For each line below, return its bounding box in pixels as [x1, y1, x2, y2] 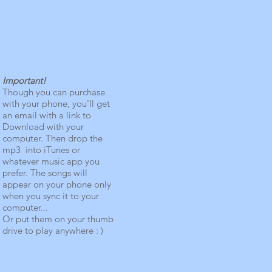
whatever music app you [2, 155, 100, 167]
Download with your [2, 121, 84, 132]
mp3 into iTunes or [2, 144, 80, 155]
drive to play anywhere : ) [2, 225, 103, 236]
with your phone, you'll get [2, 98, 110, 109]
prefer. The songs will [2, 167, 87, 178]
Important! [2, 75, 46, 86]
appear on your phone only [2, 178, 111, 190]
